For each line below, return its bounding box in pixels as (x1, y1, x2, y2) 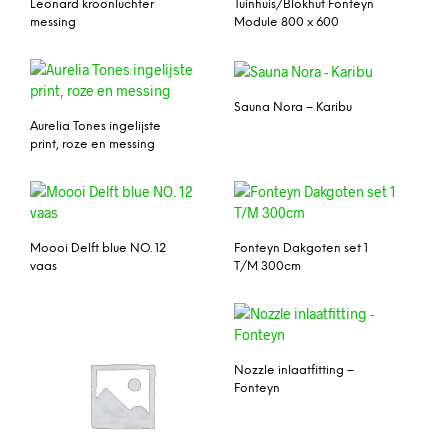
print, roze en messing (30, 137, 155, 151)
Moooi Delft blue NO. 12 (30, 241, 166, 255)
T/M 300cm (234, 259, 301, 273)
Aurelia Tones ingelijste (30, 119, 161, 133)
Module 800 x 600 (234, 16, 339, 30)
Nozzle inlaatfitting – (234, 363, 354, 377)
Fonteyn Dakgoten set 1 (234, 241, 368, 255)
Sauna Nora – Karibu (234, 100, 352, 114)
